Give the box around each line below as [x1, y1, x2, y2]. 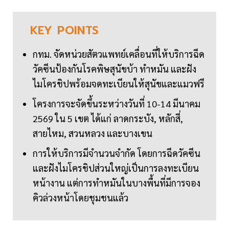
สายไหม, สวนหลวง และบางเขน [33, 127, 152, 140]
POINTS [57, 22, 99, 39]
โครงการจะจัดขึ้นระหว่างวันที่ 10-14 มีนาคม [33, 98, 200, 110]
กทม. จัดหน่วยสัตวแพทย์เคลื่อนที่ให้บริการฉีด [33, 48, 204, 60]
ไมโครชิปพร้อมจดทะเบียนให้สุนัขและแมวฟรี [33, 78, 204, 90]
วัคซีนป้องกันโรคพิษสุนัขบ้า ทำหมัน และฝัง [33, 63, 196, 75]
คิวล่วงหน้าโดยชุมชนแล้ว [33, 192, 128, 204]
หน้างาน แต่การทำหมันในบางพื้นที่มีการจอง [33, 177, 200, 189]
